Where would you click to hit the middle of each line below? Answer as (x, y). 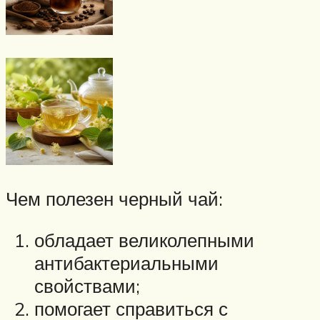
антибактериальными (126, 262)
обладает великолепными (144, 240)
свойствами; (87, 285)
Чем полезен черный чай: (114, 199)
